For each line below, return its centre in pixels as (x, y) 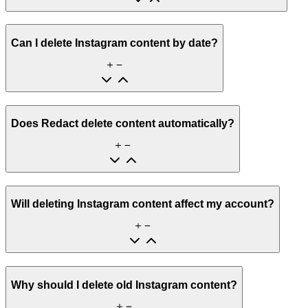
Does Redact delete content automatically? (123, 124)
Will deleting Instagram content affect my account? (143, 204)
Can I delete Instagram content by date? (114, 43)
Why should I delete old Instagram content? (124, 285)
